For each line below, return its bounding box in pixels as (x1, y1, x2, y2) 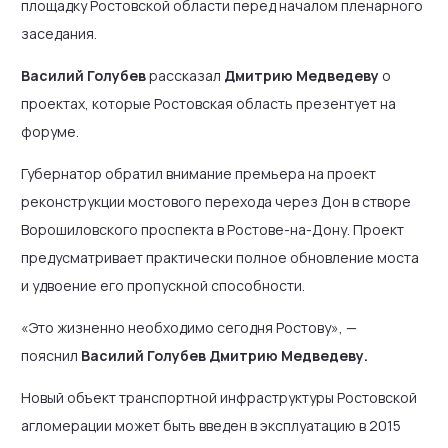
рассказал (146, 66, 224, 85)
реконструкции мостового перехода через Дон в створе (21, 192, 411, 211)
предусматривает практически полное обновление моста (21, 248, 419, 267)
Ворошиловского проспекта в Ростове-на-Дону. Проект (21, 220, 404, 239)
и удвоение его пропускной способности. (21, 276, 305, 295)
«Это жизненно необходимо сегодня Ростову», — (21, 318, 357, 337)
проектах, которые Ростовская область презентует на (21, 94, 396, 113)
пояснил (21, 346, 81, 365)
